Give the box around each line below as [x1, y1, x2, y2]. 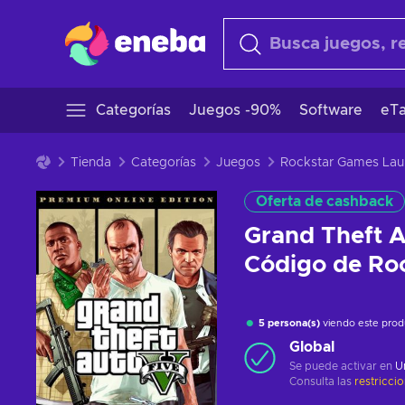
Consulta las [289, 376, 354, 387]
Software [299, 103, 363, 118]
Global [289, 340, 334, 354]
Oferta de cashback [256, 194, 393, 209]
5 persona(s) [259, 318, 320, 328]
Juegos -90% [189, 103, 281, 118]
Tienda [71, 156, 111, 169]
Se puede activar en [289, 361, 395, 372]
